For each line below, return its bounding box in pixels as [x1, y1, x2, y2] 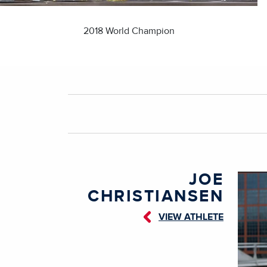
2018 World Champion [83, 26, 175, 36]
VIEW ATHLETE [159, 212, 223, 222]
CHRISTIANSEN [88, 188, 223, 205]
